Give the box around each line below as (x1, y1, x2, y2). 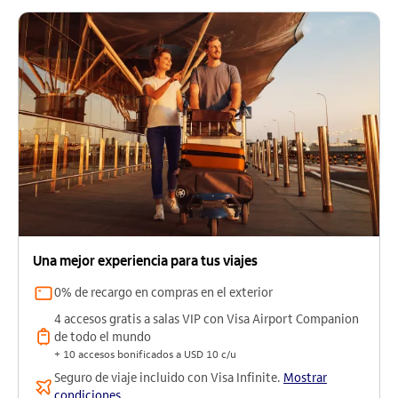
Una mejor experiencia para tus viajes (33, 252, 258, 270)
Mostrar (283, 370, 327, 386)
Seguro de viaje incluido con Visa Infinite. (54, 370, 283, 386)
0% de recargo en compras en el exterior (54, 285, 273, 301)
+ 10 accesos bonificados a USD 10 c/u (54, 348, 236, 362)
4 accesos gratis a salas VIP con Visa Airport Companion (54, 312, 359, 328)
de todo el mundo (54, 330, 151, 346)
